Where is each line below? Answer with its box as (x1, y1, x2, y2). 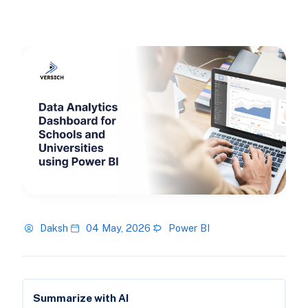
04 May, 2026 (85, 222, 151, 234)
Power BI (168, 222, 210, 234)
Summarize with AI (32, 292, 129, 305)
